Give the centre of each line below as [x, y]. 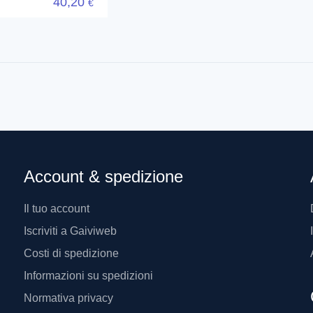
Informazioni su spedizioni [88, 275]
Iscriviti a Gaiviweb [70, 231]
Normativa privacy [68, 298]
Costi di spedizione [71, 253]
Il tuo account [57, 208]
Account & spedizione [103, 176]
